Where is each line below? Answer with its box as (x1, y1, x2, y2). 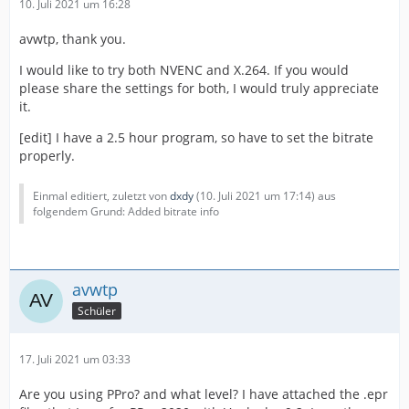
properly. (19, 147, 75, 164)
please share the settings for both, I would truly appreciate (19, 79, 379, 97)
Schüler (78, 302, 116, 319)
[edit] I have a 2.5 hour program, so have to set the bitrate (19, 129, 373, 146)
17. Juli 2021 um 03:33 (19, 351, 131, 367)
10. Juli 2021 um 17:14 (200, 188, 311, 204)
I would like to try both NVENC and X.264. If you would (19, 61, 349, 79)
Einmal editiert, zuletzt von (33, 188, 170, 204)
